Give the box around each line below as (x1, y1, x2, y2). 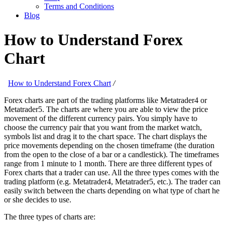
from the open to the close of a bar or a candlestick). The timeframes (4, 150, 219, 159)
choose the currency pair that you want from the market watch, (4, 123, 202, 132)
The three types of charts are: (4, 212, 95, 221)
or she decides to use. (4, 195, 71, 204)
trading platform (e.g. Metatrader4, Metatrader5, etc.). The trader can (4, 177, 220, 186)
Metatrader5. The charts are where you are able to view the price (4, 104, 208, 114)
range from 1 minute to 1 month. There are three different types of (4, 159, 212, 168)
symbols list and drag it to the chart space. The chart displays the (4, 132, 207, 141)
